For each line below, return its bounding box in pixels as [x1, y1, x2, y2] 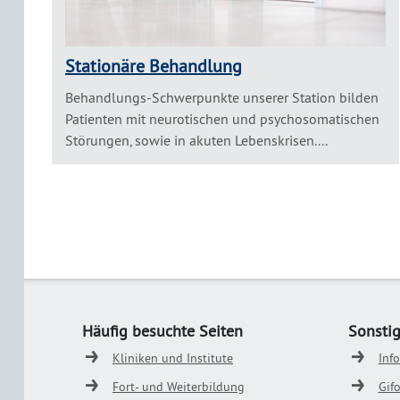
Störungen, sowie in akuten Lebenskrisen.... [65, 131, 328, 150]
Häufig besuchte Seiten [82, 321, 243, 342]
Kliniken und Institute [112, 350, 233, 367]
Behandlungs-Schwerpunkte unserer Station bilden [65, 88, 379, 107]
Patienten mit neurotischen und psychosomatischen [65, 110, 379, 129]
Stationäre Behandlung [65, 54, 242, 78]
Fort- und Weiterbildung [112, 379, 245, 396]
